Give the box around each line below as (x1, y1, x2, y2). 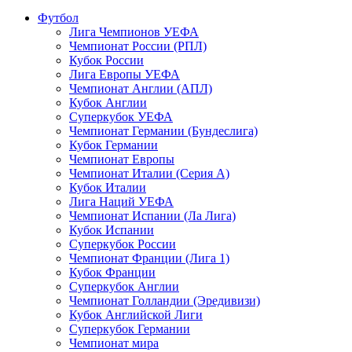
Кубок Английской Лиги (69, 307, 203, 321)
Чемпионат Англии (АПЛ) (69, 81, 212, 95)
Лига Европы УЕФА (69, 67, 180, 81)
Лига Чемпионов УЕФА (69, 24, 199, 38)
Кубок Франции (69, 265, 156, 279)
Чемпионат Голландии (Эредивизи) (69, 293, 260, 307)
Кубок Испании (69, 222, 154, 236)
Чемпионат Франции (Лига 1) (69, 251, 229, 265)
